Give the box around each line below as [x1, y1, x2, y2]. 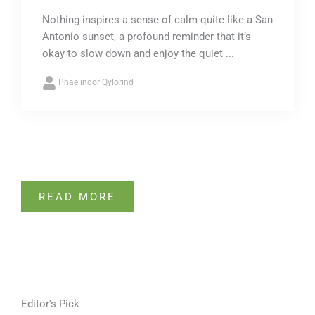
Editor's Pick [21, 297, 79, 310]
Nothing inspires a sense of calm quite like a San [42, 13, 273, 26]
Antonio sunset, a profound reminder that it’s [42, 30, 251, 43]
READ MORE [39, 191, 116, 203]
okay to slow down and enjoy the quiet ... [42, 47, 234, 60]
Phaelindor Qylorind [58, 77, 134, 88]
